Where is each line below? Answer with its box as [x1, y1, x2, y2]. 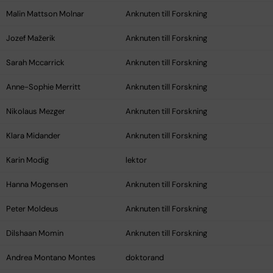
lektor [126, 155, 147, 166]
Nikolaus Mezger [6, 106, 65, 117]
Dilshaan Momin [6, 228, 63, 239]
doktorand [126, 252, 164, 263]
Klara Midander [6, 130, 60, 141]
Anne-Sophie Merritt [6, 82, 80, 93]
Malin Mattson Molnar [6, 9, 84, 19]
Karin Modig [6, 155, 49, 166]
